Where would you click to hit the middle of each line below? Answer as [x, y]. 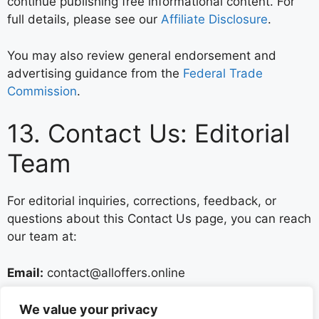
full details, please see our [84, 19]
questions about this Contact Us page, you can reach [159, 219]
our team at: [42, 236]
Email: [25, 272]
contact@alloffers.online [114, 272]
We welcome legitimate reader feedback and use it [153, 308]
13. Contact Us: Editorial [148, 133]
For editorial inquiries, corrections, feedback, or [142, 201]
